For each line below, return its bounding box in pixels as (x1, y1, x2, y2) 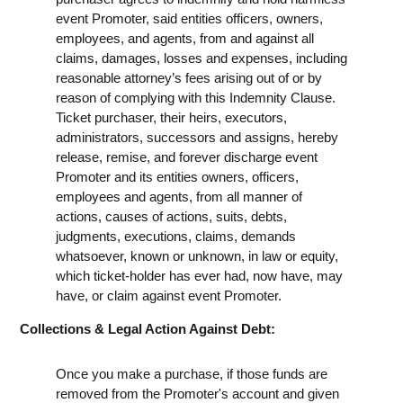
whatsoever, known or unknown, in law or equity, (56, 247, 338, 264)
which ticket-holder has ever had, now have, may (56, 267, 343, 283)
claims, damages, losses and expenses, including (56, 49, 347, 66)
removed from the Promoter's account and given (56, 385, 339, 401)
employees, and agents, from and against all (56, 30, 314, 46)
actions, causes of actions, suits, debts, (56, 208, 287, 224)
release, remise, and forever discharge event (56, 148, 318, 165)
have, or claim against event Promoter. (56, 287, 282, 303)
